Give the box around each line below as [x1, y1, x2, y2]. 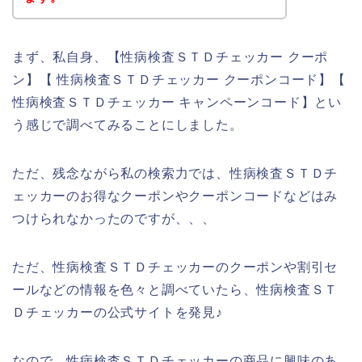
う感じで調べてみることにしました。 [12, 118, 243, 133]
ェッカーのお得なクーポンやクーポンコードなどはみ [12, 189, 339, 204]
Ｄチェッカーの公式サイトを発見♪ [12, 305, 223, 320]
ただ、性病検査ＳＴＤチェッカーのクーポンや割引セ [12, 260, 339, 275]
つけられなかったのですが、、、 [12, 212, 217, 226]
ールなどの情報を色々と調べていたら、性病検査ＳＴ [12, 283, 339, 297]
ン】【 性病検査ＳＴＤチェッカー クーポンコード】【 [12, 73, 346, 87]
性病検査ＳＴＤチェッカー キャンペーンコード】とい [12, 95, 342, 110]
